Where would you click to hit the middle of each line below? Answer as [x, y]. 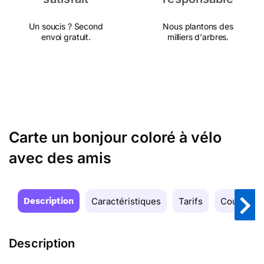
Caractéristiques [126, 201]
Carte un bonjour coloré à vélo [115, 137]
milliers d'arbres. [198, 37]
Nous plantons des [198, 26]
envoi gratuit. [66, 37]
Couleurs [240, 201]
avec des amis [60, 158]
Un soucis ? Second [66, 26]
